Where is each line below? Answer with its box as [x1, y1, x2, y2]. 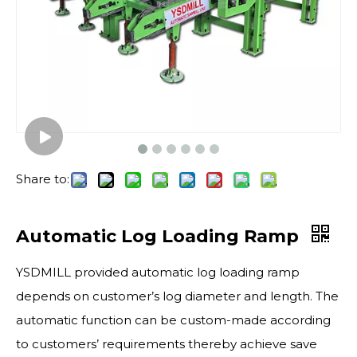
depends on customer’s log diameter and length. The [16, 288, 339, 304]
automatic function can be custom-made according [16, 312, 331, 328]
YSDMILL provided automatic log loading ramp [16, 265, 300, 280]
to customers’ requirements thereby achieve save [16, 336, 317, 351]
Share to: [16, 171, 69, 186]
